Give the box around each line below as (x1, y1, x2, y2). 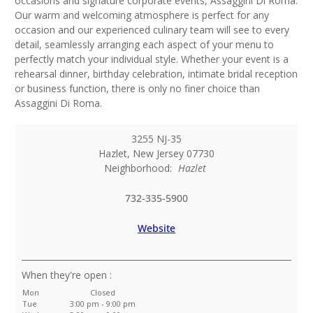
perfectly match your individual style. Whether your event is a (15, 52, 289, 66)
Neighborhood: (104, 161, 178, 175)
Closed (89, 287, 115, 298)
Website (138, 221, 175, 235)
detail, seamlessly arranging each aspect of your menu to (15, 38, 274, 52)
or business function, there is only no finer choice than (15, 82, 260, 96)
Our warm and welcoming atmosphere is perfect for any (15, 8, 269, 22)
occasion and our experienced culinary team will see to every (15, 23, 289, 37)
